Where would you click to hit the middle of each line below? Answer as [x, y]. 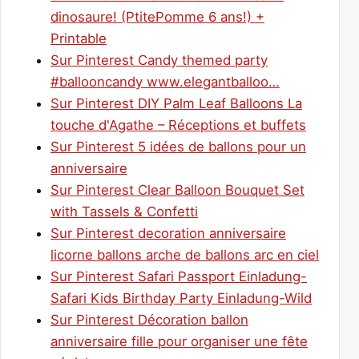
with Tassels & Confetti [124, 211]
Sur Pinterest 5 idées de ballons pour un [178, 146]
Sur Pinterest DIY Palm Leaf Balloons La [176, 103]
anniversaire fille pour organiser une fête [179, 341]
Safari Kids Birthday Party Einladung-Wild [181, 298]
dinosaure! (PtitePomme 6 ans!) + [157, 16]
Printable [79, 38]
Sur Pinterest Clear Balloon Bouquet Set [177, 190]
